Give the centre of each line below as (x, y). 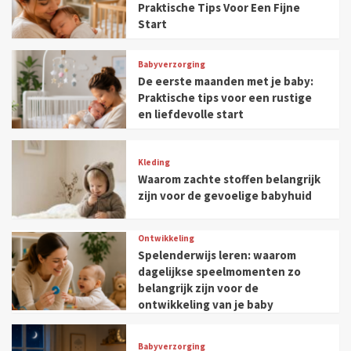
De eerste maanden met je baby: (226, 81)
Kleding (154, 163)
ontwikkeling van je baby (206, 304)
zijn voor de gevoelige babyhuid (225, 196)
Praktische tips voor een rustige (225, 97)
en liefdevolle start (191, 114)
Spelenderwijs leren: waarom (217, 255)
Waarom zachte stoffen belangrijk (230, 179)
